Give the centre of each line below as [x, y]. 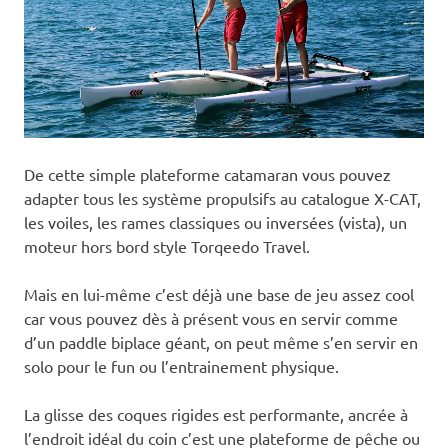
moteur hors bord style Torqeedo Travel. [167, 245]
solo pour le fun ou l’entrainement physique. [181, 365]
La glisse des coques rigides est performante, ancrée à [216, 413]
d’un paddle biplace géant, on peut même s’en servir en [221, 341]
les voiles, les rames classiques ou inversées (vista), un [215, 221]
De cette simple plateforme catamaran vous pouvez [207, 173]
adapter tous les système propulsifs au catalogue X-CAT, [222, 197]
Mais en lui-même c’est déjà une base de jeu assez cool [219, 293]
